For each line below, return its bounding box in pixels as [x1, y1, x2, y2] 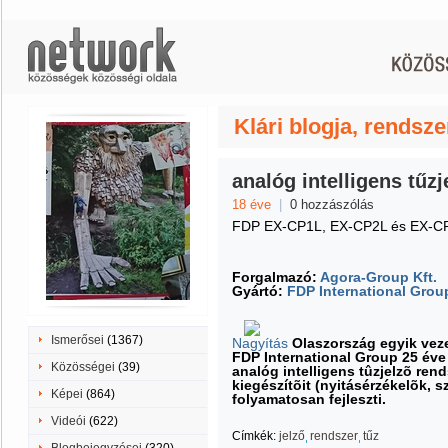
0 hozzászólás [290, 197, 374, 212]
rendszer [310, 429, 358, 443]
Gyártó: [232, 283, 287, 299]
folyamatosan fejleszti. [232, 391, 386, 407]
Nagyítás [232, 335, 288, 351]
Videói [51, 414, 86, 428]
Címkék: [232, 429, 276, 443]
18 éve [232, 197, 271, 212]
